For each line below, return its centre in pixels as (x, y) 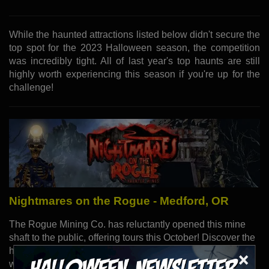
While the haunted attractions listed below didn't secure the (134, 34)
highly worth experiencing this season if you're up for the (134, 74)
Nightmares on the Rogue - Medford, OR (119, 201)
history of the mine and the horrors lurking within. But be (127, 251)
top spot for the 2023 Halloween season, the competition (134, 47)
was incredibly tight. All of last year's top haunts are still (134, 61)
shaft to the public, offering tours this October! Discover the (132, 238)
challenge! (31, 87)
